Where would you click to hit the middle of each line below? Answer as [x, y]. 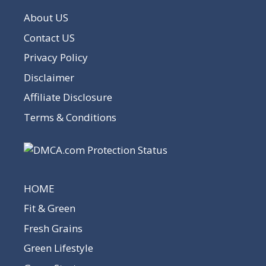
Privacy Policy [56, 58]
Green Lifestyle [58, 248]
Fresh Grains [53, 228]
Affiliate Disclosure [68, 97]
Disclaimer [49, 77]
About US [46, 18]
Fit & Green [50, 208]
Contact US [49, 37]
